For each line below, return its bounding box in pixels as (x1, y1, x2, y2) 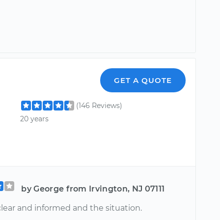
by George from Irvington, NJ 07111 (21, 184, 165, 194)
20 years (20, 114, 49, 123)
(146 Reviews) (76, 101, 123, 110)
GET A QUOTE (114, 75, 172, 85)
